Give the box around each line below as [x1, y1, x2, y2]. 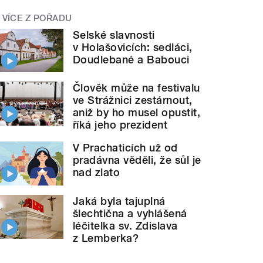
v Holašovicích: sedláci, [73, 41, 193, 53]
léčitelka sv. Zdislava [73, 220, 178, 232]
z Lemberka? [73, 232, 139, 245]
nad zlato [73, 166, 120, 179]
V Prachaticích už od [73, 141, 178, 154]
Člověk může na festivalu [73, 82, 200, 95]
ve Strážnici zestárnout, [73, 94, 193, 107]
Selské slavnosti [73, 28, 155, 41]
